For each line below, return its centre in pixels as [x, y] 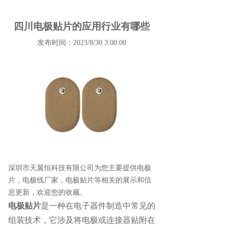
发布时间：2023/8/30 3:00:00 [82, 43]
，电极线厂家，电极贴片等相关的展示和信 [83, 180]
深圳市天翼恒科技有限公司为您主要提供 [73, 168]
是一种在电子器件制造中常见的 [98, 205]
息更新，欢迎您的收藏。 [48, 192]
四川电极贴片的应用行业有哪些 [82, 26]
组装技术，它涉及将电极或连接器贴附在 [82, 220]
